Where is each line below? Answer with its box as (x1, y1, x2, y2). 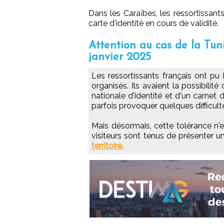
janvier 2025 (88, 51, 151, 63)
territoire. (91, 140, 123, 150)
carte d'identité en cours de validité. (88, 18, 218, 28)
